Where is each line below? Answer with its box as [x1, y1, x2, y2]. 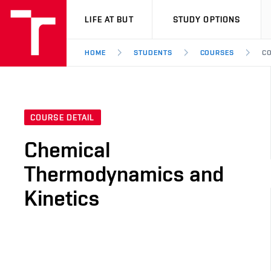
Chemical [24, 137, 110, 163]
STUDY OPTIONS [172, 15, 241, 24]
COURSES [200, 48, 235, 57]
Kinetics [24, 185, 100, 211]
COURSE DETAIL [30, 113, 95, 123]
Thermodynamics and [24, 161, 224, 187]
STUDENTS [133, 48, 172, 57]
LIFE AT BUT [85, 15, 134, 24]
